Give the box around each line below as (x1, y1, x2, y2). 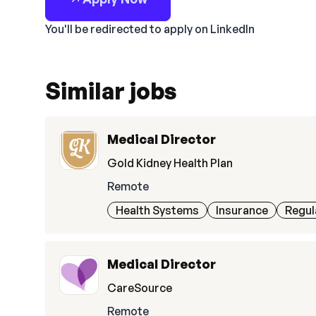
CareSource (107, 281, 172, 295)
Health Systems (116, 203, 199, 217)
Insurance (216, 203, 268, 217)
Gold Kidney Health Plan (107, 156, 233, 170)
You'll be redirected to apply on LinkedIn (45, 22, 255, 36)
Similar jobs (45, 77, 177, 105)
